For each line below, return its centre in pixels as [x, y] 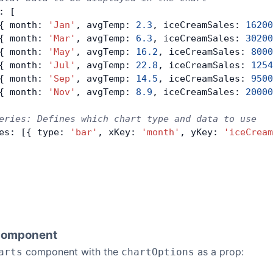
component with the [72, 252]
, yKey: [202, 132]
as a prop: [219, 252]
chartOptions [158, 252]
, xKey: [119, 132]
